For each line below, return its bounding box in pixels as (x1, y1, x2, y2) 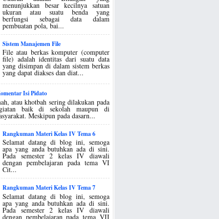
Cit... (2, 165, 17, 175)
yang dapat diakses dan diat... (2, 68, 84, 78)
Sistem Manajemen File (2, 39, 61, 48)
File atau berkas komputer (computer (2, 47, 109, 57)
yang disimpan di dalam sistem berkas (2, 61, 109, 71)
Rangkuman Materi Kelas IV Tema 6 (2, 129, 96, 138)
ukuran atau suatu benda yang (2, 7, 109, 17)
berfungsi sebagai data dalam (2, 14, 109, 23)
